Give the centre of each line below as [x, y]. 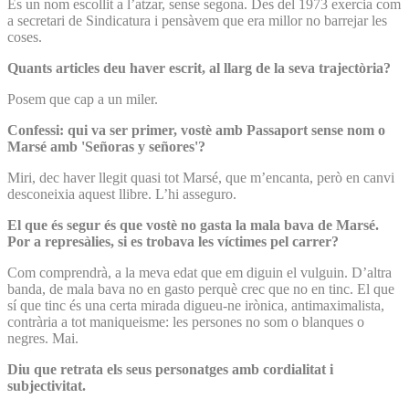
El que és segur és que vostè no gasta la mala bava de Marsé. [193, 225]
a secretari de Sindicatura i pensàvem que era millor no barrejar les [197, 20]
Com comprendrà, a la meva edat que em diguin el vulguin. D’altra [199, 272]
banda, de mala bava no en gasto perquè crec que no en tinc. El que [201, 288]
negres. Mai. [43, 338]
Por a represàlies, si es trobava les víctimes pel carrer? [173, 241]
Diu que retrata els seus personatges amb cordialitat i [170, 369]
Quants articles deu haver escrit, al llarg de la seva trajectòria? [199, 68]
